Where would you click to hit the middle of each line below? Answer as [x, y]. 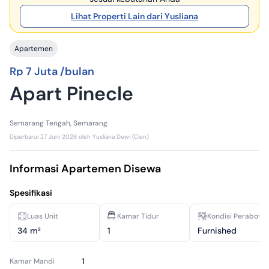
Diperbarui [24, 137]
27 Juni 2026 [59, 137]
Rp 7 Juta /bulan [52, 71]
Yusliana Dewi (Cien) [121, 137]
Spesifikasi [31, 193]
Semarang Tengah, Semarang [59, 123]
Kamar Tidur [138, 216]
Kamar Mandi [32, 261]
